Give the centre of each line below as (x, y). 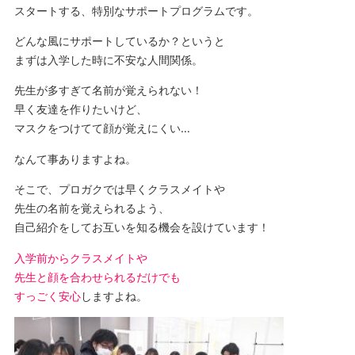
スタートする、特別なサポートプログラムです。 (136, 10)
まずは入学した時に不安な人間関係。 (108, 59)
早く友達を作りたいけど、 (80, 109)
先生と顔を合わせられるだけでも (97, 277)
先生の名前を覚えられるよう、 (92, 208)
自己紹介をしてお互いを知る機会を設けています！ (141, 227)
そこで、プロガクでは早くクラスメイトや (119, 189)
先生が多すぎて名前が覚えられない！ (108, 90)
